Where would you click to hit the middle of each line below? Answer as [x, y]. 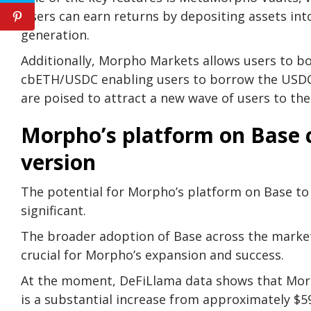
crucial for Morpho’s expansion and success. [152, 254]
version [58, 162]
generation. [55, 34]
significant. [53, 210]
